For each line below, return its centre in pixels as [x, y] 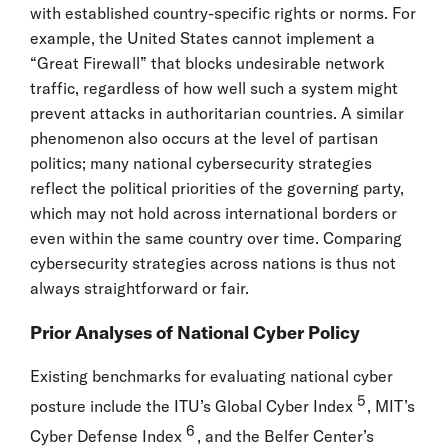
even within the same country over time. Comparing [216, 237]
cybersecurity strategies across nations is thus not [213, 262]
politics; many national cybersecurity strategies [201, 162]
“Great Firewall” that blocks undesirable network [207, 62]
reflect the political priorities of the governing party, [217, 187]
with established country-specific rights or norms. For [223, 12]
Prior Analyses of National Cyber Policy [195, 332]
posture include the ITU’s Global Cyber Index [191, 406]
